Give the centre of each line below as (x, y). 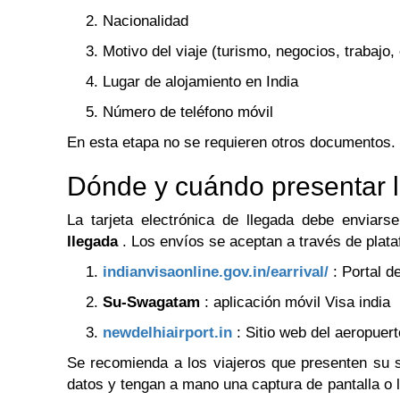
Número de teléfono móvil (188, 112)
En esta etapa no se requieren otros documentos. (231, 143)
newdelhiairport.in (167, 333)
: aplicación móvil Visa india (295, 303)
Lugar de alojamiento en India (200, 82)
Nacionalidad (146, 21)
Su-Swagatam (151, 303)
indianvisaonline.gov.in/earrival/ (216, 272)
